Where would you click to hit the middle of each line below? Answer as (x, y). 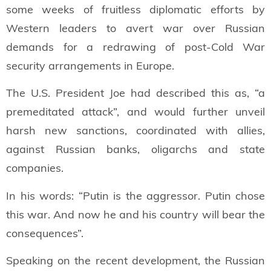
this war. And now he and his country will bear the (135, 214)
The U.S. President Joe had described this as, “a (135, 93)
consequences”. (45, 233)
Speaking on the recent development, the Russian (135, 261)
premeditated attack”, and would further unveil (135, 112)
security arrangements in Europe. (90, 65)
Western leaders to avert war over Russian (135, 28)
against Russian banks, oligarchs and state (135, 149)
